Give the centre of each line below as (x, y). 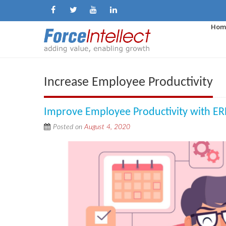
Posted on (69, 127)
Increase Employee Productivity (128, 82)
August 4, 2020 (107, 127)
